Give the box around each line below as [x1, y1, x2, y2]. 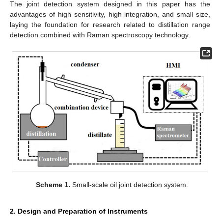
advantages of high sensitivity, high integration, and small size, [10, 10, 210, 18]
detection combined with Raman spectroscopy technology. [10, 30, 190, 39]
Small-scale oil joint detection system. [70, 180, 189, 189]
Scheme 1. [36, 180, 71, 189]
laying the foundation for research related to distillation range [10, 20, 210, 28]
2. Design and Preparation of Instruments [10, 207, 148, 215]
